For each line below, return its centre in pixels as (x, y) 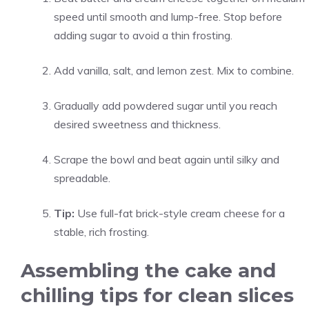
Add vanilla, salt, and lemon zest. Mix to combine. (174, 70)
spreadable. (82, 178)
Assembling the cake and (148, 270)
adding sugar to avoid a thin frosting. (143, 35)
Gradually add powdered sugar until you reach (166, 106)
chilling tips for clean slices (157, 295)
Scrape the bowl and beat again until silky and (167, 159)
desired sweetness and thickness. (137, 124)
